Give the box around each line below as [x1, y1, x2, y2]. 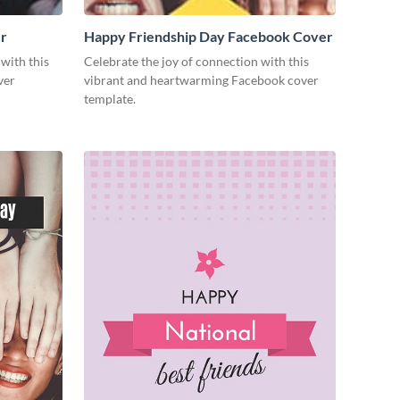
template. [84, 91, 136, 107]
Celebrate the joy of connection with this [84, 54, 309, 70]
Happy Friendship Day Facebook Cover [84, 28, 333, 46]
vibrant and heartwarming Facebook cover [84, 72, 319, 88]
